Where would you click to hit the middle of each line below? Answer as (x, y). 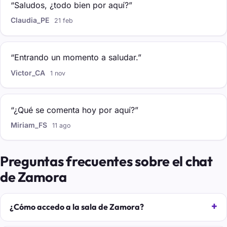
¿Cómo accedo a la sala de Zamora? (77, 207)
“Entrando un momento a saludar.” (76, 58)
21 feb (64, 21)
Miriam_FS (29, 125)
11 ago (62, 125)
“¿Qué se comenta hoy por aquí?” (74, 110)
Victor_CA (28, 72)
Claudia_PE (30, 20)
